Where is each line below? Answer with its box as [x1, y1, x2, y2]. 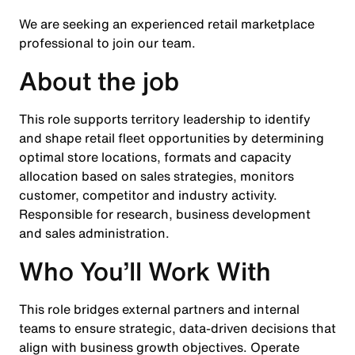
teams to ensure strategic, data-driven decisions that [19, 319, 336, 338]
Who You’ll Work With [19, 252, 271, 290]
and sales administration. [19, 223, 176, 242]
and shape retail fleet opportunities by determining [19, 128, 324, 147]
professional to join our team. [19, 33, 196, 52]
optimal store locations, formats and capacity [19, 147, 292, 166]
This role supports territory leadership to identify [19, 109, 311, 128]
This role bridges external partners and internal [19, 300, 300, 319]
